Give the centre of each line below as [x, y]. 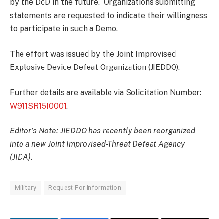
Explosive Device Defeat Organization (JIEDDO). [95, 67]
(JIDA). [21, 157]
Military [26, 188]
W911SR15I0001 [38, 106]
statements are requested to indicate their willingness [109, 16]
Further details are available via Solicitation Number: [106, 92]
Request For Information [85, 188]
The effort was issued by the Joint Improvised [93, 54]
